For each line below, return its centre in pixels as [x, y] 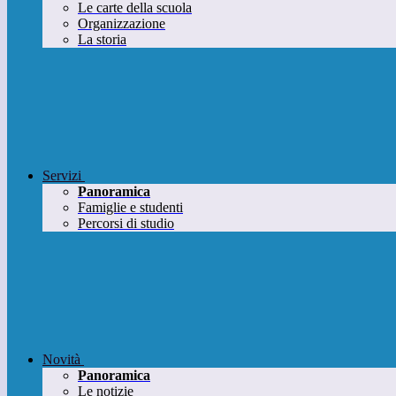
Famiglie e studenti [130, 208]
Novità [61, 360]
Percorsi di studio [126, 224]
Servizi [62, 176]
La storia [102, 40]
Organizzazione [122, 24]
